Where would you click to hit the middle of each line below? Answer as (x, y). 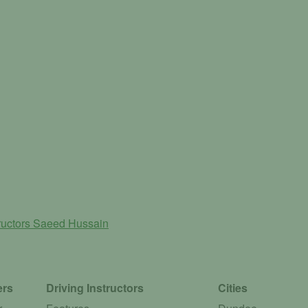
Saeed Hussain (71, 223)
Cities (233, 288)
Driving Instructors (95, 288)
